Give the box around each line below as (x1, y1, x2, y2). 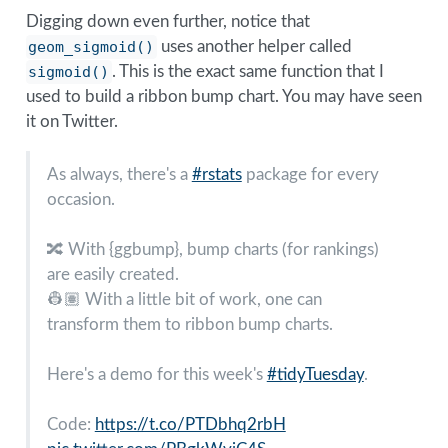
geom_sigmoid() (28, 38, 155, 57)
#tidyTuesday (266, 365, 364, 383)
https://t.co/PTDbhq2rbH (94, 415, 286, 433)
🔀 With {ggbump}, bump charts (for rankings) (46, 240, 379, 258)
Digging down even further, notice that (25, 13, 310, 31)
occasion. (46, 190, 115, 208)
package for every (241, 165, 379, 183)
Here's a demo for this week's (46, 365, 267, 383)
